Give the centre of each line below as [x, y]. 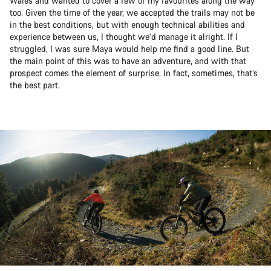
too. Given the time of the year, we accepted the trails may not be [132, 12]
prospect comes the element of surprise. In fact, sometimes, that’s [134, 73]
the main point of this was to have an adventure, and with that [128, 60]
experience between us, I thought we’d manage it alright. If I [124, 36]
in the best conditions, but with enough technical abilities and [127, 24]
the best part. [35, 85]
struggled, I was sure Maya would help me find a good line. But [129, 48]
